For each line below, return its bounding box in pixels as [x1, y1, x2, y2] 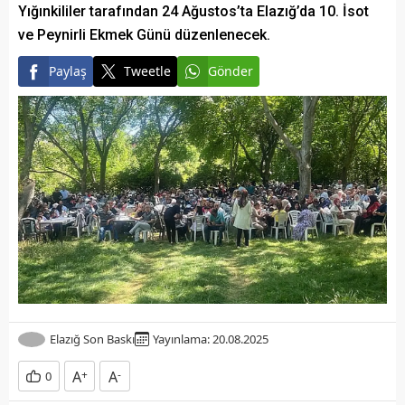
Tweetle [124, 62, 171, 80]
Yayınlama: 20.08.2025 [153, 331, 268, 348]
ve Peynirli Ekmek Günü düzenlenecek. [18, 26, 270, 43]
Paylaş [49, 62, 87, 80]
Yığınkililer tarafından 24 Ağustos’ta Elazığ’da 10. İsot [18, 3, 369, 20]
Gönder [208, 62, 253, 80]
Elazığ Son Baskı [50, 331, 135, 348]
